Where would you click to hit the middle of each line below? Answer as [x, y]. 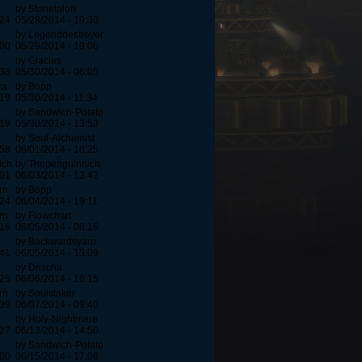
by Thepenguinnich [58, 164]
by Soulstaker [45, 294]
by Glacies [38, 61]
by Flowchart [43, 216]
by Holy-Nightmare [57, 320]
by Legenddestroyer [59, 35]
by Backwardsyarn [56, 242]
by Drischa [39, 268]
